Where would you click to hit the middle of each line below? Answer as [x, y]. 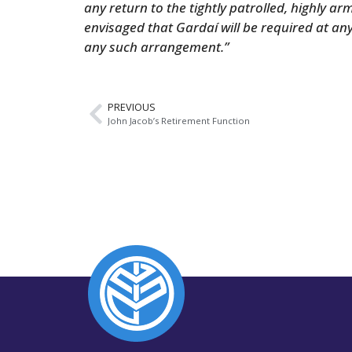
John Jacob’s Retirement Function [179, 121]
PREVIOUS [132, 107]
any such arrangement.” [156, 47]
